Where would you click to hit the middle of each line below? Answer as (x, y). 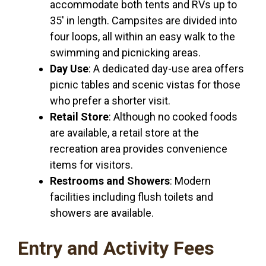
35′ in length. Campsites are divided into (143, 21)
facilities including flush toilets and (132, 197)
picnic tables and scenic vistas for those (145, 85)
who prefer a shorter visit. (110, 101)
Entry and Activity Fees (116, 248)
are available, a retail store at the (124, 133)
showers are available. (102, 213)
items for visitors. (91, 165)
